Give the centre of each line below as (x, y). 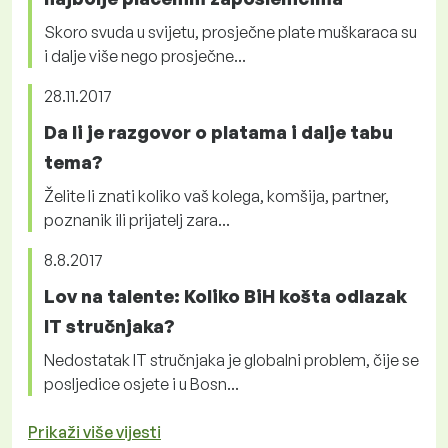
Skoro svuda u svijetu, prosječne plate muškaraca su (230, 31)
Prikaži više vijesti (94, 431)
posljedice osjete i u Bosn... (141, 383)
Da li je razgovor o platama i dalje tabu (218, 131)
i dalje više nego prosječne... (145, 55)
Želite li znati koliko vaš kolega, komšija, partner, (216, 195)
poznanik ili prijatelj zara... (137, 219)
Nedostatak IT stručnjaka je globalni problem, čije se (231, 359)
